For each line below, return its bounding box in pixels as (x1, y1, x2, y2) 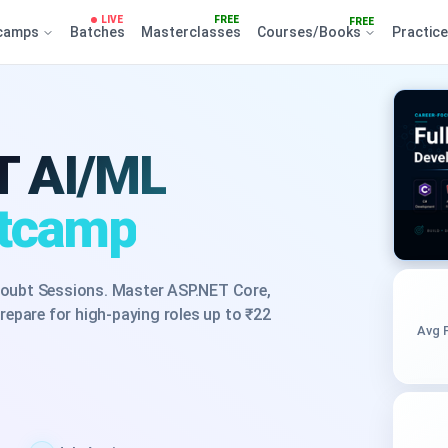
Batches (69, 23, 125, 40)
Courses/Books (256, 23, 364, 40)
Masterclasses (140, 23, 241, 40)
